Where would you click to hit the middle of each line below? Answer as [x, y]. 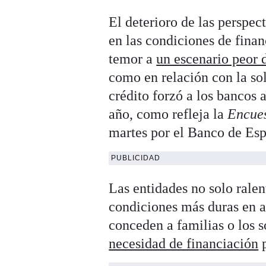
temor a [133, 59]
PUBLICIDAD [136, 158]
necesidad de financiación [184, 244]
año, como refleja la [168, 114]
